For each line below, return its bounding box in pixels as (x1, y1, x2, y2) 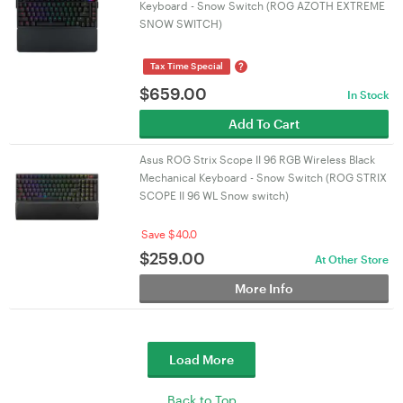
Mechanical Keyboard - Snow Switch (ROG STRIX (139, 171, 387, 184)
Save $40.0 (140, 228, 197, 240)
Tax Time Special (149, 60, 223, 71)
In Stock (346, 88, 389, 101)
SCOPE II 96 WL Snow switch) (139, 189, 289, 201)
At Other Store (314, 253, 389, 265)
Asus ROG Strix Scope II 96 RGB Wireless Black (139, 153, 375, 166)
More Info (234, 281, 293, 296)
